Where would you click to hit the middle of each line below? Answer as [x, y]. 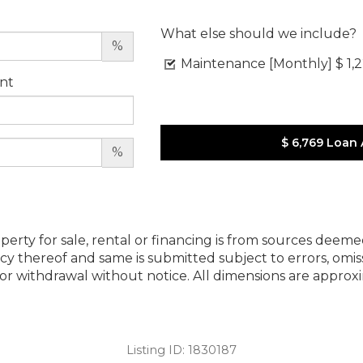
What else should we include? [258, 33]
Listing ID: [157, 350]
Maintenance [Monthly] [256, 63]
